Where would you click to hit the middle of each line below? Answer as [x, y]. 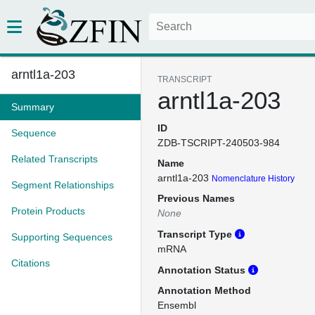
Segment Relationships [63, 185]
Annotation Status [203, 270]
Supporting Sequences [62, 237]
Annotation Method [204, 290]
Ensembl [177, 305]
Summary [33, 107]
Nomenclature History [253, 179]
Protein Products [48, 211]
